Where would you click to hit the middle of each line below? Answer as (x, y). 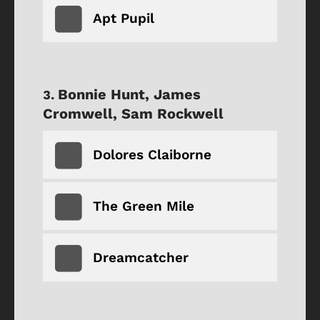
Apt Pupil (124, 18)
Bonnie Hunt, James (129, 94)
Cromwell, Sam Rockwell (133, 113)
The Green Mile (144, 206)
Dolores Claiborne (152, 154)
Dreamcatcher (141, 257)
